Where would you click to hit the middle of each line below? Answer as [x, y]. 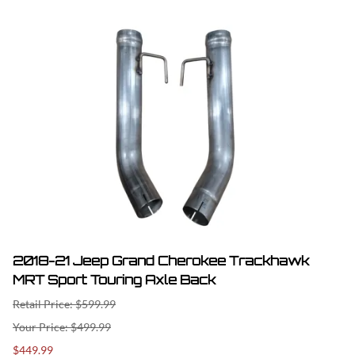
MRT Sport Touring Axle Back [114, 279]
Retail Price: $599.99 [64, 303]
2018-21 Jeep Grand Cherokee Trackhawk [161, 260]
